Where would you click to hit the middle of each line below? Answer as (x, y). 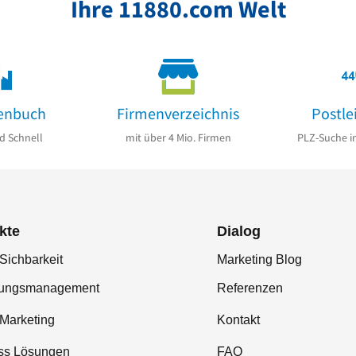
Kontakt (238, 319)
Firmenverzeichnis (178, 113)
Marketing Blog (259, 259)
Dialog (239, 231)
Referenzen (250, 288)
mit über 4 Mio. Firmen (178, 137)
